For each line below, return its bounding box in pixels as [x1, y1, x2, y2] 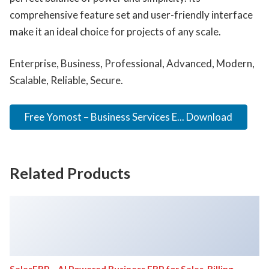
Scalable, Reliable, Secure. [10, 74, 123, 87]
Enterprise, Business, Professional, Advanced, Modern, [10, 57, 255, 70]
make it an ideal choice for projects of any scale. [10, 25, 221, 38]
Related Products [10, 163, 130, 182]
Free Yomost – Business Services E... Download [24, 110, 232, 123]
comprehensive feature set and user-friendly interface [10, 8, 253, 21]
